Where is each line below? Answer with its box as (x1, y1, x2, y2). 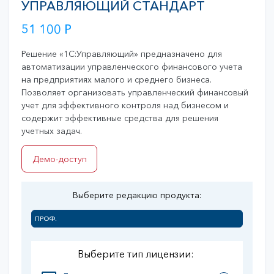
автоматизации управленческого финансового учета (21, 61, 242, 73)
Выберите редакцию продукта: (73, 190, 201, 201)
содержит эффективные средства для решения (21, 113, 218, 124)
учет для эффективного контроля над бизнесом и (21, 100, 229, 111)
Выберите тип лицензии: (78, 248, 194, 261)
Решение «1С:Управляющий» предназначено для (21, 48, 222, 60)
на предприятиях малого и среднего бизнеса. (21, 74, 212, 86)
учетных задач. (21, 125, 82, 137)
